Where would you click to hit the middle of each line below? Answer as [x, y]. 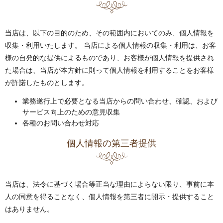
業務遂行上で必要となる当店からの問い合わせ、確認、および [120, 101]
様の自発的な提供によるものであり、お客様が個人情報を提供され [110, 58]
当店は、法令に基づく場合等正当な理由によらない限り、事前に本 [110, 184]
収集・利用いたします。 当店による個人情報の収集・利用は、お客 [111, 45]
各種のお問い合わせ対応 [61, 123]
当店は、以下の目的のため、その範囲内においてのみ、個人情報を [110, 33]
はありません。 [29, 209]
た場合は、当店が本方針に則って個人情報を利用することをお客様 [110, 70]
